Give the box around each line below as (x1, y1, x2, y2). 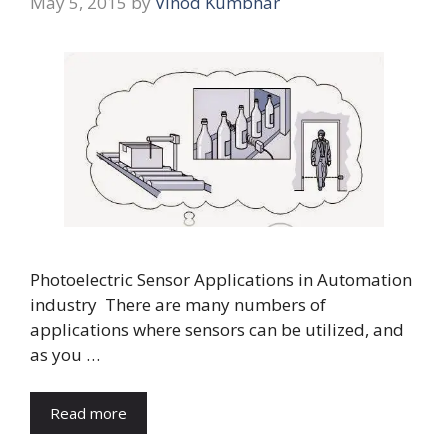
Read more (50, 403, 127, 424)
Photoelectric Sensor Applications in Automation (30, 267, 412, 291)
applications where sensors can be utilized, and (30, 317, 404, 341)
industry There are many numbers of (30, 292, 326, 316)
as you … (30, 342, 100, 366)
